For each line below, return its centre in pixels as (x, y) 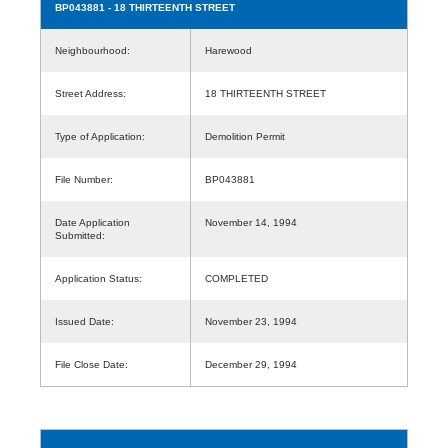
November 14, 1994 (251, 222)
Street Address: (90, 93)
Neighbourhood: (92, 50)
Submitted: (80, 235)
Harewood (234, 50)
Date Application (92, 222)
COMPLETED (236, 278)
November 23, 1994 (251, 321)
